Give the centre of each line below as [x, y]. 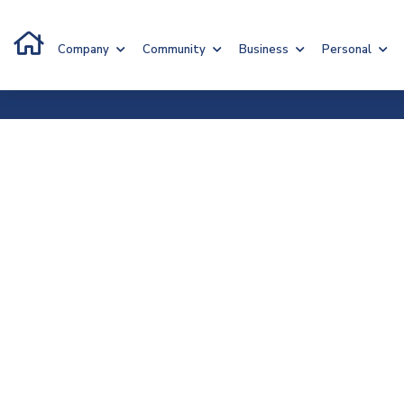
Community [174, 50]
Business [264, 50]
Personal [347, 50]
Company [83, 50]
